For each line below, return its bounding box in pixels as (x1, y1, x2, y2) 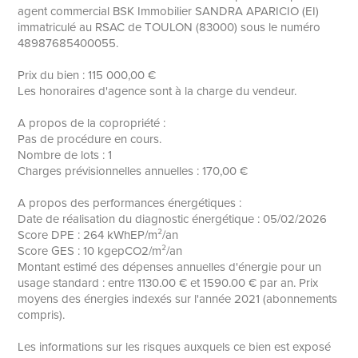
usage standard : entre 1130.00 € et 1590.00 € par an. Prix (18, 273, 319, 292)
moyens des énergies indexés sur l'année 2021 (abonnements (18, 289, 338, 308)
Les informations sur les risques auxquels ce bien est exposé (18, 337, 332, 356)
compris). (18, 305, 66, 324)
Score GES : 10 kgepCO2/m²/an (18, 241, 183, 260)
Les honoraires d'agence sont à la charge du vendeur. (18, 82, 297, 100)
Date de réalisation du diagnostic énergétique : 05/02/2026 (18, 209, 328, 228)
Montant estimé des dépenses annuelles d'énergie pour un (18, 257, 322, 276)
